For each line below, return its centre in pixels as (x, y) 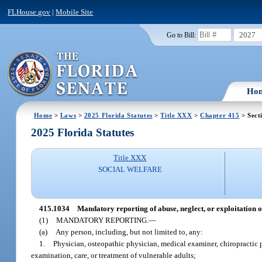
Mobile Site (75, 12)
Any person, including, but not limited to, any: (130, 232)
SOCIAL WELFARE (130, 170)
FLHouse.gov (29, 12)
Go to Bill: (181, 35)
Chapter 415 (220, 115)
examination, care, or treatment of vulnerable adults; (114, 255)
